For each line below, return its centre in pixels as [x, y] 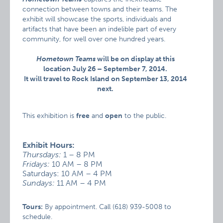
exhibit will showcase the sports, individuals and [97, 19]
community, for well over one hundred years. [94, 39]
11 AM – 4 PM [82, 183]
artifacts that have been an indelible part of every [100, 29]
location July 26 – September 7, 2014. [105, 69]
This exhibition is [50, 116]
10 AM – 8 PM [76, 164]
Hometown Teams [66, 59]
